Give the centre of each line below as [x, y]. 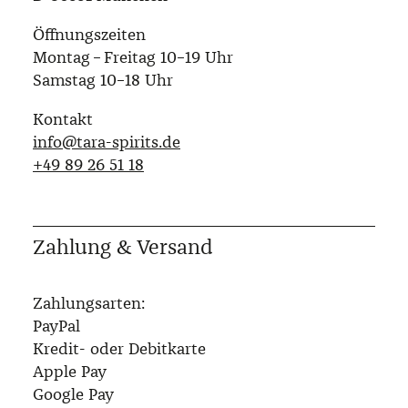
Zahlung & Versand [123, 247]
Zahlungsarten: [89, 304]
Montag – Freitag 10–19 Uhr [133, 58]
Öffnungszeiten [89, 35]
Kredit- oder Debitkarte [119, 349]
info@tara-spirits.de [107, 143]
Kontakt [63, 120]
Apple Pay [70, 372]
